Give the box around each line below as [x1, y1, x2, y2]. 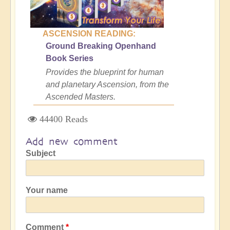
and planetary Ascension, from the [46, 80, 169, 89]
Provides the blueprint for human [46, 67, 164, 76]
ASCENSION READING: [43, 29, 136, 38]
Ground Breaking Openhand [46, 41, 156, 50]
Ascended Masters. [46, 92, 116, 101]
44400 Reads [40, 114, 88, 124]
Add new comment [26, 135, 118, 147]
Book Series [46, 53, 93, 63]
